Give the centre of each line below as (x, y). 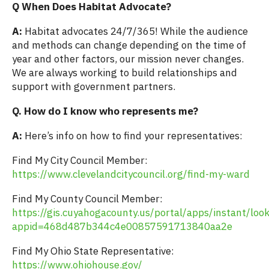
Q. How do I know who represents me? (105, 111)
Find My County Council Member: (87, 199)
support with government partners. (94, 87)
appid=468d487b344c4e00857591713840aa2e (122, 227)
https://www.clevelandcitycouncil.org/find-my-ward (131, 174)
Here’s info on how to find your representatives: (134, 136)
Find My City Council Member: (80, 161)
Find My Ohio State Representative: (93, 251)
